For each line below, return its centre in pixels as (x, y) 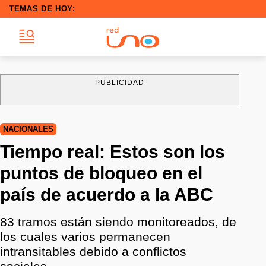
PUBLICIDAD (120, 83)
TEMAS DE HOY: (42, 9)
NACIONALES (28, 129)
